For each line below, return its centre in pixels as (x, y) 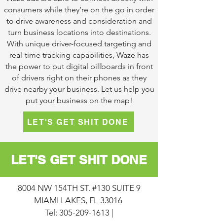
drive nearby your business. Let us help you (79, 89)
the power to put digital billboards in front (79, 66)
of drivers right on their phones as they (79, 78)
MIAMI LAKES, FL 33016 (79, 200)
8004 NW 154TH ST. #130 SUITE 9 (79, 188)
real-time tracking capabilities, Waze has (79, 55)
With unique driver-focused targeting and (79, 44)
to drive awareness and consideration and (79, 21)
